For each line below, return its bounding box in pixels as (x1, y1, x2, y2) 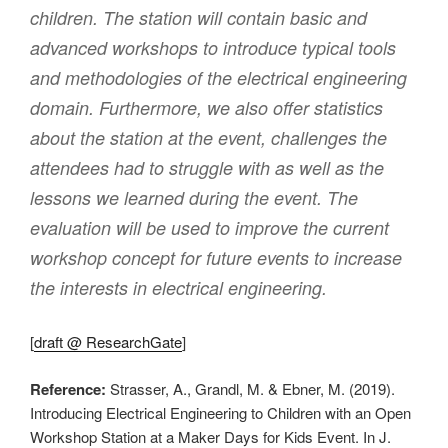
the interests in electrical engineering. (30, 275, 327, 301)
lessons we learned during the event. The (30, 185, 358, 211)
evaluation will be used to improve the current (30, 215, 389, 241)
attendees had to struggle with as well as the (30, 155, 384, 181)
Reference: (30, 377, 106, 400)
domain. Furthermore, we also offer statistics (30, 95, 383, 121)
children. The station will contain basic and (30, 5, 367, 31)
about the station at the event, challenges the (30, 125, 387, 151)
